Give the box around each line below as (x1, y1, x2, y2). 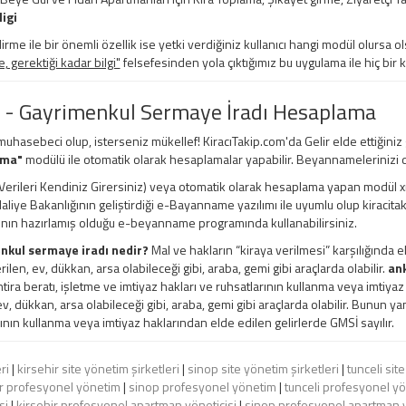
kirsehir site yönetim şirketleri (16, 359, 179, 379)
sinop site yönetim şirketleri (187, 359, 339, 379)
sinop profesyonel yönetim (128, 377, 276, 397)
